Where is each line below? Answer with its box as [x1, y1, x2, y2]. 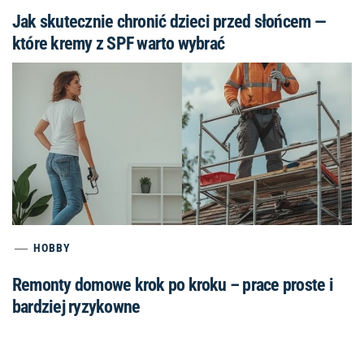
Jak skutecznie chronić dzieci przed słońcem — [12, 11, 326, 32]
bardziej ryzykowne [12, 296, 141, 317]
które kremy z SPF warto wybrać [12, 32, 225, 54]
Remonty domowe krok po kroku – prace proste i [12, 274, 333, 295]
